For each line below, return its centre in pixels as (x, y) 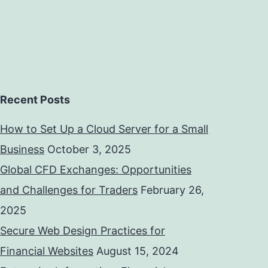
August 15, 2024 (138, 251)
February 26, (172, 190)
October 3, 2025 (89, 150)
